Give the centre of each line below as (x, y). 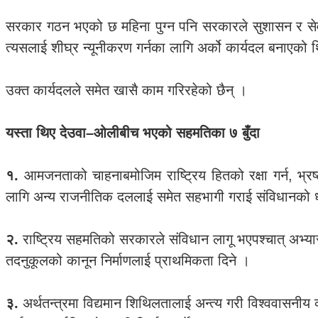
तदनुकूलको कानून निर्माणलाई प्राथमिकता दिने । (128, 261)
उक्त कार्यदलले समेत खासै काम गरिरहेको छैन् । (126, 90)
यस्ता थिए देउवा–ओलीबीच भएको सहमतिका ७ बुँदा (133, 133)
